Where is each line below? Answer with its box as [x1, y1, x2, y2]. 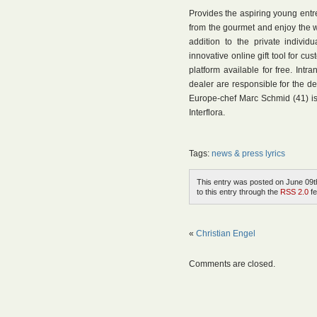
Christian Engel [196, 229, 255, 238]
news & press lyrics [212, 149, 285, 158]
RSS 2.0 [280, 188, 309, 196]
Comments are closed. [189, 259, 275, 269]
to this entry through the [197, 188, 280, 196]
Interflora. [189, 108, 225, 117]
